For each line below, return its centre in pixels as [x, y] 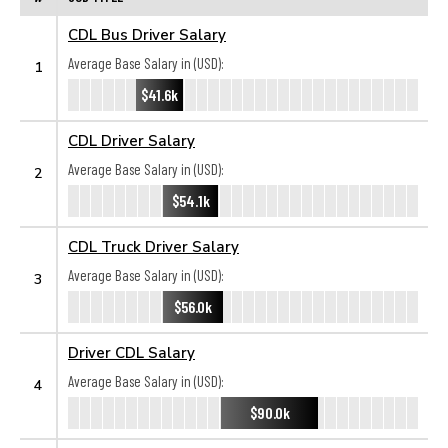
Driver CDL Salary [131, 352]
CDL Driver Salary [131, 140]
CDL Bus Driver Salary [147, 34]
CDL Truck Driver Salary [153, 246]
